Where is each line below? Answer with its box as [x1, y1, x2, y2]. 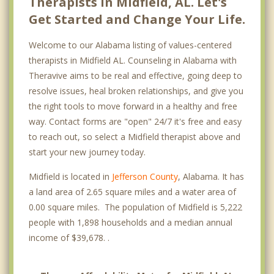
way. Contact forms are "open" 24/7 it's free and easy [29, 116, 242, 128]
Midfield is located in [29, 171, 112, 183]
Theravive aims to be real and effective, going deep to [29, 70, 242, 82]
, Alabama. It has [178, 171, 244, 183]
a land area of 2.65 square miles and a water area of [29, 186, 236, 198]
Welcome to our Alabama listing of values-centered [29, 39, 232, 51]
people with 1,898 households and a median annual [29, 217, 232, 229]
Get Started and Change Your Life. [29, 11, 245, 28]
